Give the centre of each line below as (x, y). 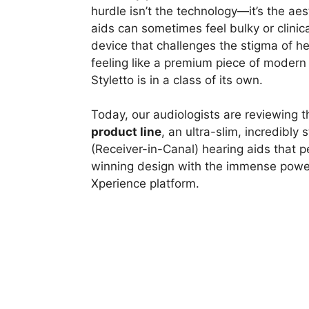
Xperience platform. (145, 184)
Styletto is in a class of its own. (177, 80)
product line (126, 132)
